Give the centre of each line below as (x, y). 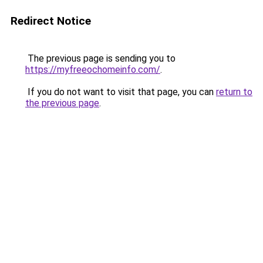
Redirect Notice (51, 21)
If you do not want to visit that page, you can (121, 92)
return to (234, 92)
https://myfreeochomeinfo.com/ (93, 70)
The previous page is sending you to (100, 58)
